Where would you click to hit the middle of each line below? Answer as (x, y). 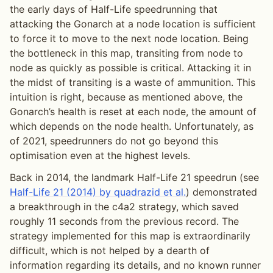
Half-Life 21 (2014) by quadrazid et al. (98, 192)
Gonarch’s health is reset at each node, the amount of (133, 112)
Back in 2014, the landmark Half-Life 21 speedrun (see (134, 178)
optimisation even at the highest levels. (100, 156)
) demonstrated (222, 192)
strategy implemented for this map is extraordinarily (130, 236)
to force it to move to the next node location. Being (129, 39)
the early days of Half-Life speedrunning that (114, 9)
